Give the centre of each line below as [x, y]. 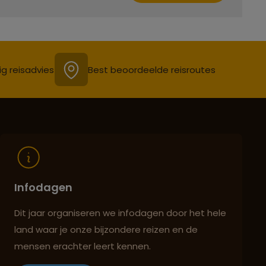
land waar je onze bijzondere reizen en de [106, 230]
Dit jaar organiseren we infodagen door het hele [120, 213]
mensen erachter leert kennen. [83, 246]
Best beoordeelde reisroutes [152, 69]
